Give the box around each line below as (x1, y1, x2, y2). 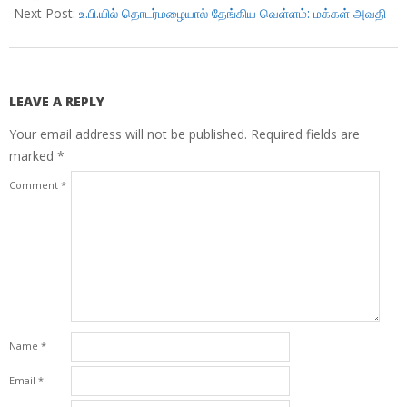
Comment (9, 178, 61, 193)
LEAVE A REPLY (9, 93, 104, 111)
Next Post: (14, 5, 79, 23)
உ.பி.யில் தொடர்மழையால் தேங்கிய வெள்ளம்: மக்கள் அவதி (79, 5, 386, 23)
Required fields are (251, 125, 360, 144)
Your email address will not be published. (9, 125, 247, 144)
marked (9, 147, 57, 165)
